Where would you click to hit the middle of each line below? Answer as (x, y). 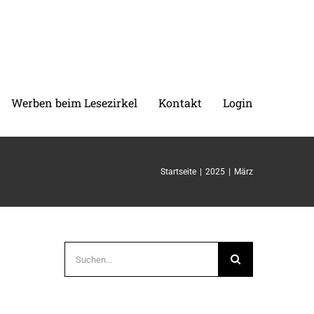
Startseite (178, 172)
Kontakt (180, 103)
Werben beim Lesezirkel (74, 103)
